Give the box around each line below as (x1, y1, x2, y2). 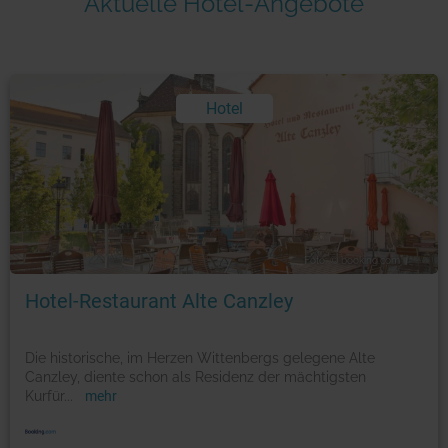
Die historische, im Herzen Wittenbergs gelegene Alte (25, 349, 375, 366)
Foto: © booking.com (303, 254, 400, 266)
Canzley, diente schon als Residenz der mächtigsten (25, 368, 366, 385)
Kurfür (25, 387, 64, 404)
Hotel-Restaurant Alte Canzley (25, 288, 293, 313)
